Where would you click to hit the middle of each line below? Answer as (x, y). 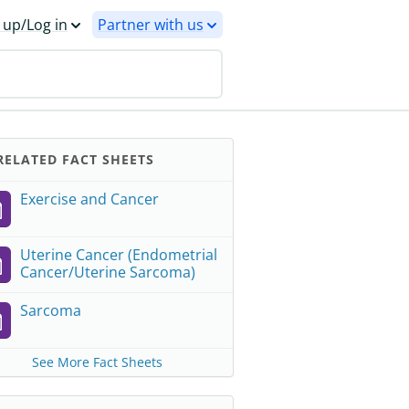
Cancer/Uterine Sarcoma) (108, 272)
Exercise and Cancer (89, 199)
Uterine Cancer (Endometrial (119, 255)
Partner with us (151, 25)
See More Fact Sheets (97, 362)
